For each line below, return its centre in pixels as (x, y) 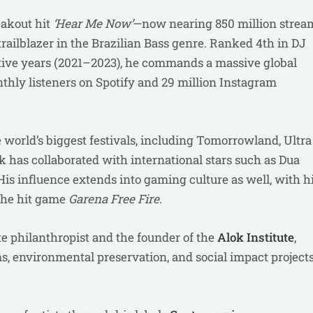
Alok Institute (256, 237)
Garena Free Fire (114, 199)
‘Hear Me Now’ (93, 23)
